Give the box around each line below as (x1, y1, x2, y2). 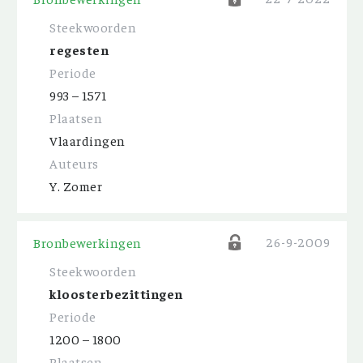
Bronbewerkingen (33, 234, 142, 250)
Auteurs (49, 155, 99, 171)
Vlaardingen (49, 132, 126, 148)
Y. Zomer (49, 177, 102, 194)
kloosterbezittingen (49, 285, 183, 301)
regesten (49, 41, 109, 58)
